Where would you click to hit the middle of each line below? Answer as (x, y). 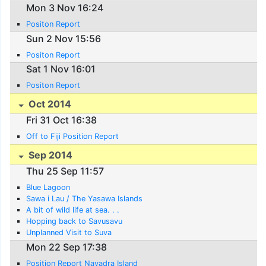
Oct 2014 (49, 104)
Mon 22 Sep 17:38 (67, 247)
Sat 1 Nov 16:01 (61, 69)
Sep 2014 (50, 155)
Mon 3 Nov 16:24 (65, 7)
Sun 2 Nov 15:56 (64, 38)
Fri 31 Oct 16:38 (62, 120)
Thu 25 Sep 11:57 (65, 171)
